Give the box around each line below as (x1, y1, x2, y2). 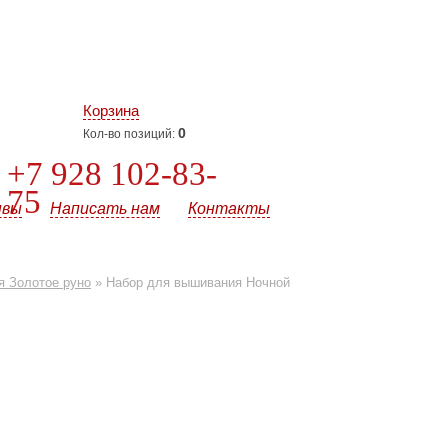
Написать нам (49, 200, 160, 217)
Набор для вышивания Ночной (106, 275, 290, 290)
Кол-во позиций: (83, 127, 178, 141)
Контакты (187, 200, 270, 217)
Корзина (83, 102, 139, 119)
